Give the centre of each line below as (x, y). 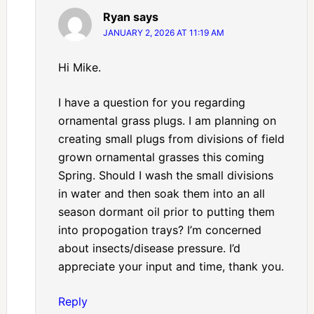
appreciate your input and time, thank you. (171, 267)
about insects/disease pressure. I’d (149, 248)
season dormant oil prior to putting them (166, 212)
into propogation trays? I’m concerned (159, 230)
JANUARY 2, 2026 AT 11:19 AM (163, 33)
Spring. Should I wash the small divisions (165, 176)
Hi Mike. (79, 68)
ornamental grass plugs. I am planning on (167, 121)
